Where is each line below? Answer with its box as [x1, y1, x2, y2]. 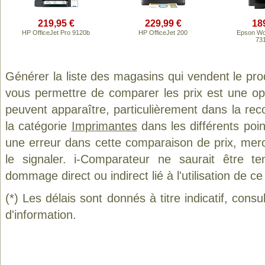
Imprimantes [71, 119, 137, 132]
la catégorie [5, 119, 72, 132]
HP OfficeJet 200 [138, 29, 188, 36]
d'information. [5, 208, 76, 221]
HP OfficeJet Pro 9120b [22, 29, 90, 36]
